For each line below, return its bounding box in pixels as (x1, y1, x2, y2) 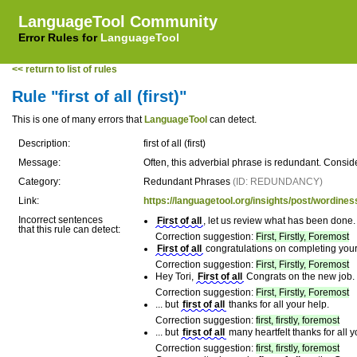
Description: (18, 138, 70, 149)
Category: (18, 176, 61, 187)
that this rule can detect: (18, 224, 120, 235)
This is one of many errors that (12, 114, 144, 125)
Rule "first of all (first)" (12, 88, 186, 105)
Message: (18, 157, 61, 168)
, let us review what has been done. (203, 215, 355, 226)
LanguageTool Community (18, 13, 218, 30)
